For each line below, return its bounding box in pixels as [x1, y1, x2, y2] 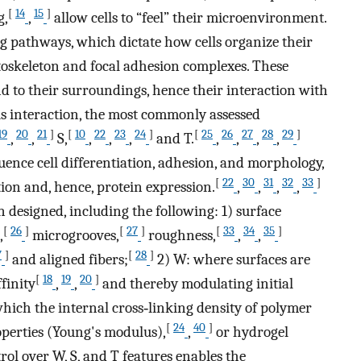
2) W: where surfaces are [154, 251, 310, 269]
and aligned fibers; [9, 251, 128, 269]
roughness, [145, 226, 216, 245]
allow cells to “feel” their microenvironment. [51, 9, 327, 27]
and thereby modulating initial [99, 275, 293, 293]
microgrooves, [29, 226, 119, 245]
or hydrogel [213, 323, 288, 342]
